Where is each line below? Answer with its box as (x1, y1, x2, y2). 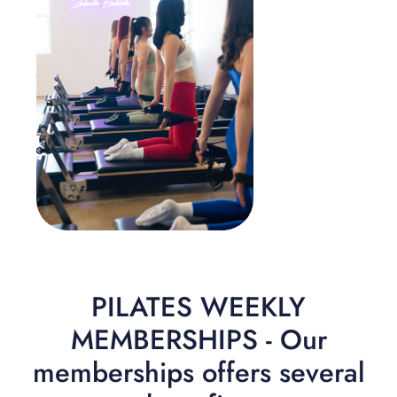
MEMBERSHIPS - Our (70, 319, 327, 360)
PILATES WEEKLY (91, 286, 306, 327)
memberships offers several (32, 352, 365, 393)
